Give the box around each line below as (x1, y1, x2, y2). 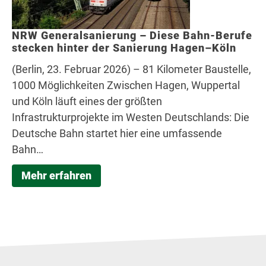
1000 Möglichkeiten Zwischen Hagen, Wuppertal (12, 79, 240, 92)
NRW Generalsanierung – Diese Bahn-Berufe (12, 29, 252, 42)
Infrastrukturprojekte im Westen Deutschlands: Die (12, 111, 249, 124)
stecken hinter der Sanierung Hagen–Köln (12, 42, 236, 55)
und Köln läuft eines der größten (12, 95, 162, 108)
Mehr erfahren (21, 169, 91, 182)
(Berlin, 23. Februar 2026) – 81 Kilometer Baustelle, (12, 63, 251, 76)
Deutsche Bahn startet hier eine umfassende (12, 127, 222, 140)
